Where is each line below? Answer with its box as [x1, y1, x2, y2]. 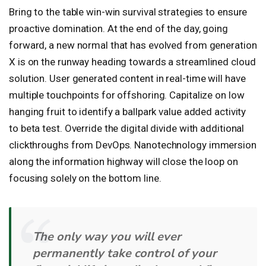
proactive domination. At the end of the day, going [9, 23, 228, 34]
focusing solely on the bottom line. [9, 172, 161, 184]
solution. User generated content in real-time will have [9, 72, 246, 84]
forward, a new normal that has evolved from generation [9, 39, 257, 51]
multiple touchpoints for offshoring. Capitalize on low [9, 89, 245, 101]
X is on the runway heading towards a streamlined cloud [9, 56, 256, 68]
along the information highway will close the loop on [9, 156, 238, 167]
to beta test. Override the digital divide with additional [9, 122, 245, 134]
